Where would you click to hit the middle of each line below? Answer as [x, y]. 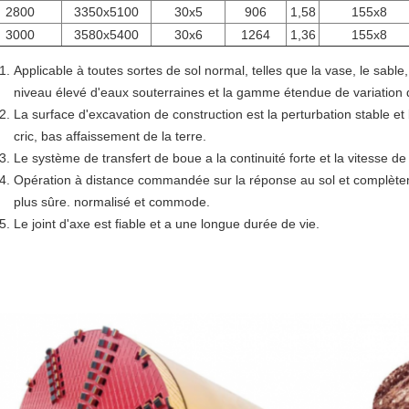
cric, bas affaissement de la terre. [110, 136]
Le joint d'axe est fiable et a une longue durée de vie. [167, 224]
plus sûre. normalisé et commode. [112, 202]
